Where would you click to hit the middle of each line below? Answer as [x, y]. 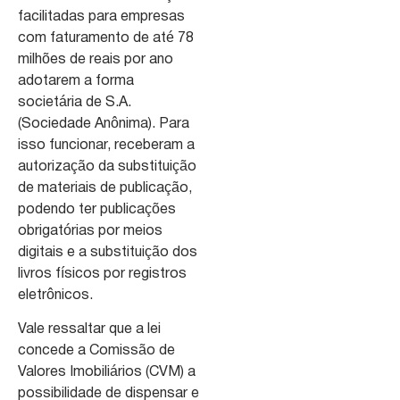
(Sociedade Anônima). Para [104, 125]
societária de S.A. [75, 103]
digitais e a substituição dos [108, 253]
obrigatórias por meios [90, 232]
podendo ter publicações [97, 210]
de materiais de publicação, [105, 189]
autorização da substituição [107, 167]
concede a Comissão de [96, 351]
